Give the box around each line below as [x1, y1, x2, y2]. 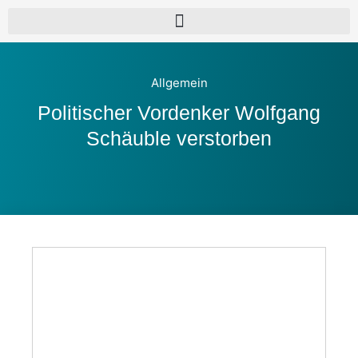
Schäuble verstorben [86, 127, 272, 149]
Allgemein [150, 75, 208, 90]
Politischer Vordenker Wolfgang [38, 101, 320, 124]
